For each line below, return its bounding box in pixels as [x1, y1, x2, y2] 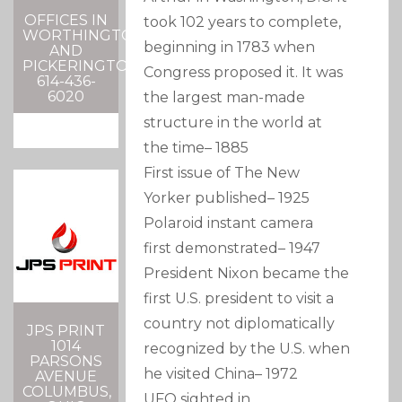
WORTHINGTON [22, 26, 145, 44]
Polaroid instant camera [144, 214, 314, 232]
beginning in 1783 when [144, 39, 316, 57]
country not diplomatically [144, 315, 336, 333]
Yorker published [144, 189, 268, 207]
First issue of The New [144, 164, 301, 182]
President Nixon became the [144, 265, 350, 283]
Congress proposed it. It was [144, 64, 344, 82]
